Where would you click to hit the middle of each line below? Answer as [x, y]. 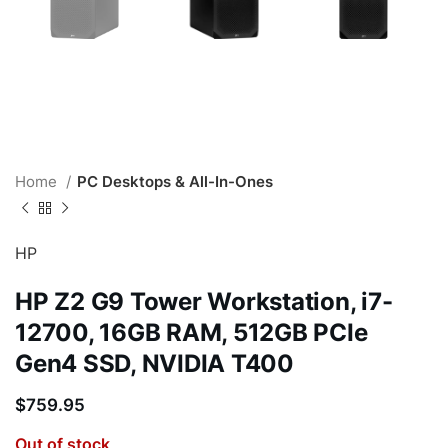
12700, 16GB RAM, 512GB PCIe [191, 333]
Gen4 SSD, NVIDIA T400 [154, 364]
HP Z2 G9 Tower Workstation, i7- [204, 302]
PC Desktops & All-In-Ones [175, 182]
